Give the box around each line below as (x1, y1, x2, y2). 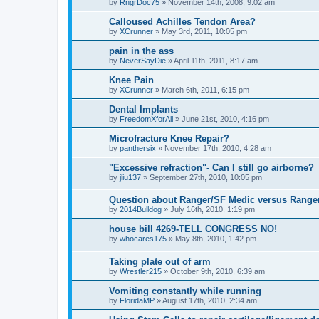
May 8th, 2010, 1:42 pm (175, 234, 256, 244)
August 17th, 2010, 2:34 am (162, 296, 257, 305)
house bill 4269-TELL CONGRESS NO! (109, 224, 277, 235)
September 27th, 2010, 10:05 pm (150, 172, 262, 182)
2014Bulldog (120, 205, 162, 214)
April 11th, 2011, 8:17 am (174, 56, 258, 65)
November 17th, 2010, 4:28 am (164, 143, 271, 152)
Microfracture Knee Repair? (109, 132, 229, 144)
